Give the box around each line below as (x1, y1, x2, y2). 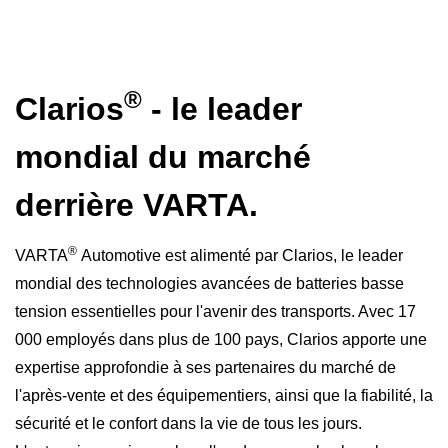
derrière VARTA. (15, 186, 258, 223)
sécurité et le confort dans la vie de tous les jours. (15, 414, 362, 432)
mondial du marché (15, 138, 311, 175)
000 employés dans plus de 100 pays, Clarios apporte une (15, 330, 427, 348)
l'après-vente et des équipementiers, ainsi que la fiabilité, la (15, 386, 433, 404)
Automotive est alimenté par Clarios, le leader (77, 246, 403, 264)
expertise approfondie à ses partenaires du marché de (15, 358, 396, 376)
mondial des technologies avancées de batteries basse (15, 274, 404, 292)
